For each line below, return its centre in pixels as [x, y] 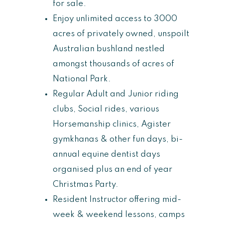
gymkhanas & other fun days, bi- [118, 139]
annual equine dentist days [106, 154]
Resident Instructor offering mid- [117, 199]
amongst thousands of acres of [114, 64]
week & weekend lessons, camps [119, 214]
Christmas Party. [86, 184]
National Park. [82, 79]
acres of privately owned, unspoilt [121, 34]
